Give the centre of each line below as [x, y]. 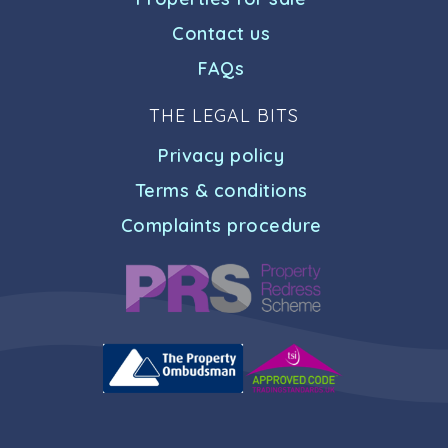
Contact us [221, 34]
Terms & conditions [221, 191]
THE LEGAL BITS [224, 116]
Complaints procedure [221, 226]
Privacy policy [221, 156]
